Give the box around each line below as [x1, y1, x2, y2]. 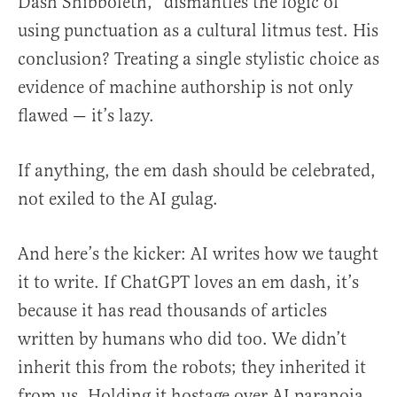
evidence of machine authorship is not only [18, 76, 353, 99]
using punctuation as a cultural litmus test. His [18, 19, 378, 43]
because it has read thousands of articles [18, 300, 327, 323]
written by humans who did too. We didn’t [18, 328, 346, 351]
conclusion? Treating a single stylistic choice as [18, 48, 379, 71]
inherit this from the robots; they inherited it [18, 356, 366, 379]
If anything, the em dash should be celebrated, [18, 160, 376, 183]
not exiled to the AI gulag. [18, 188, 218, 211]
